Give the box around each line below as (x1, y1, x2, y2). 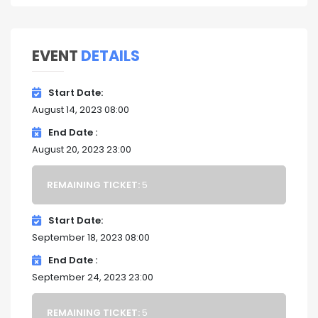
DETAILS (81, 45, 140, 67)
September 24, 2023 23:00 (32, 270, 153, 285)
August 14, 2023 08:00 (32, 103, 129, 117)
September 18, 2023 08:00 (32, 231, 150, 245)
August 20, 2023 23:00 (32, 143, 131, 157)
